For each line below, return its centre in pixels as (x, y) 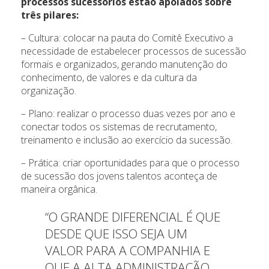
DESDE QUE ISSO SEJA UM (116, 234)
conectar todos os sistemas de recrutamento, (119, 127)
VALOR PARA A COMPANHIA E (128, 251)
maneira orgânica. (59, 189)
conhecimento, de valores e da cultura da (109, 78)
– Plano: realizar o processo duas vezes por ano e (128, 114)
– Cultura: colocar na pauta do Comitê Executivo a (127, 38)
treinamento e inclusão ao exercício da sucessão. (127, 140)
